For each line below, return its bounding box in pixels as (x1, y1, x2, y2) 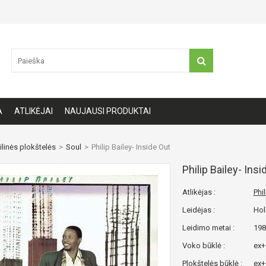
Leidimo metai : (182, 223, 235, 232)
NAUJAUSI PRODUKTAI (65, 106, 151, 116)
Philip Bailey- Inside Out (91, 142, 170, 151)
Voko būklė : (182, 241, 225, 250)
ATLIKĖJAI (14, 106, 53, 116)
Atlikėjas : (182, 188, 216, 197)
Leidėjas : (182, 205, 215, 214)
